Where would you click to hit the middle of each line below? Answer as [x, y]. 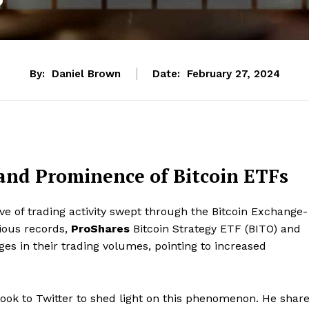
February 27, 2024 [233, 73]
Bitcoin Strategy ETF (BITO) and [215, 228]
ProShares [100, 228]
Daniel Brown [86, 73]
